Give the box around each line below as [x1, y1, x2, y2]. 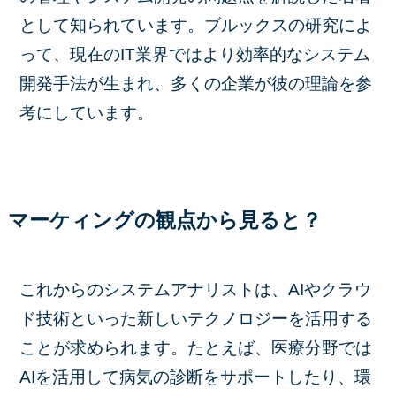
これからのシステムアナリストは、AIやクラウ [19, 279, 372, 299]
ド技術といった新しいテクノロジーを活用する [19, 308, 373, 328]
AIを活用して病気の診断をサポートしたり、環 [19, 367, 372, 386]
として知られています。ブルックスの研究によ [19, 16, 373, 35]
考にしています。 [19, 103, 155, 123]
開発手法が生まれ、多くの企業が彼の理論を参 [19, 74, 373, 94]
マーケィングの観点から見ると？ [7, 209, 322, 232]
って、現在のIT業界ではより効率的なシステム [19, 45, 371, 65]
